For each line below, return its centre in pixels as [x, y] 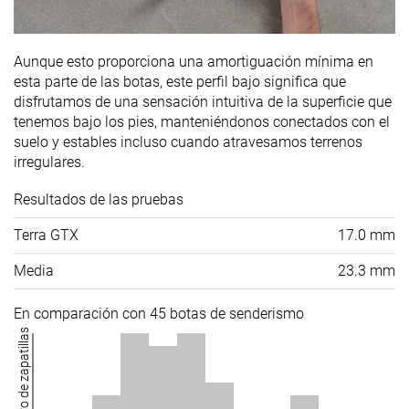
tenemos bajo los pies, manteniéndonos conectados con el [202, 122]
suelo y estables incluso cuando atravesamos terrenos [188, 142]
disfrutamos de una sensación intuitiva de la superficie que [203, 102]
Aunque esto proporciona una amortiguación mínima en [194, 62]
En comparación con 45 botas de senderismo [159, 314]
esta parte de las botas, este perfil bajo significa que [180, 82]
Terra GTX [46, 236]
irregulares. [49, 163]
